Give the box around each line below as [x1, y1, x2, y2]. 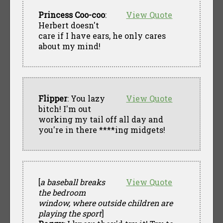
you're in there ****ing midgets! [38, 124, 165, 135]
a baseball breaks [40, 176, 105, 187]
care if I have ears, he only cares [38, 30, 166, 41]
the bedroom [38, 187, 86, 198]
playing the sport [38, 208, 102, 219]
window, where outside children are [38, 197, 173, 208]
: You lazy [67, 93, 105, 104]
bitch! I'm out [38, 103, 91, 114]
